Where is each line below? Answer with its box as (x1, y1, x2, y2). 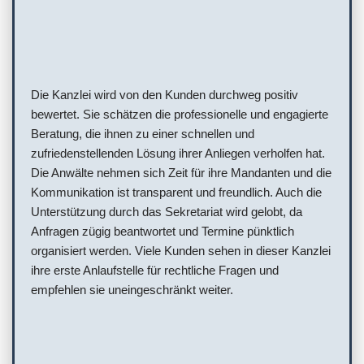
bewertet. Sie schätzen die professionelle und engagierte (31, 107, 328, 122)
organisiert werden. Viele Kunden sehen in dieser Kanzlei (31, 244, 331, 258)
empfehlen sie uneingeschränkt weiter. (31, 283, 233, 297)
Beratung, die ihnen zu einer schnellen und (31, 127, 254, 141)
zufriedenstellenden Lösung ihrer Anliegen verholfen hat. (31, 146, 325, 161)
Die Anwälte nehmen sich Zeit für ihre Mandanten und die (31, 166, 331, 180)
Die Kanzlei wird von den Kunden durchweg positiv (31, 88, 298, 102)
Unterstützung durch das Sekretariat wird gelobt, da (31, 205, 302, 219)
